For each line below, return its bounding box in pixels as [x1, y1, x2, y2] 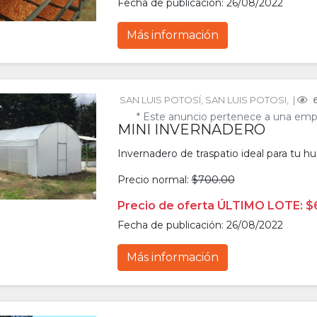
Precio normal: [117, 173, 192, 187]
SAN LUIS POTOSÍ [119, 94, 201, 106]
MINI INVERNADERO [117, 121, 265, 139]
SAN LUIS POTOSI [204, 94, 287, 106]
